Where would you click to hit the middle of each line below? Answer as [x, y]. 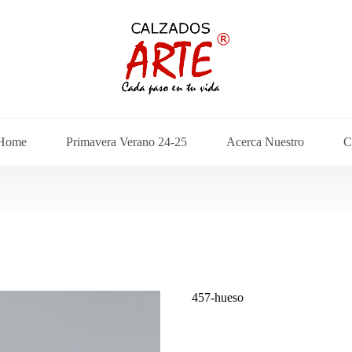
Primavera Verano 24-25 [126, 142]
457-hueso [218, 298]
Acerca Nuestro [265, 142]
